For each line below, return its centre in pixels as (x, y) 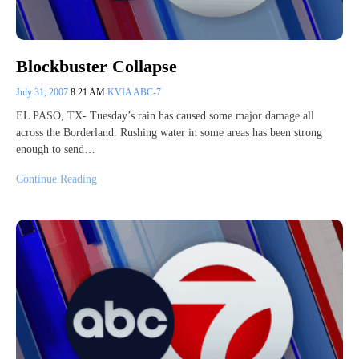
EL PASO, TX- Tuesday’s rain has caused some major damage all (165, 116)
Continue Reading (56, 179)
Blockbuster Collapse (97, 67)
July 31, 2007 (43, 93)
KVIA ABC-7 (134, 93)
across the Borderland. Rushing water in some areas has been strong (169, 133)
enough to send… (56, 150)
